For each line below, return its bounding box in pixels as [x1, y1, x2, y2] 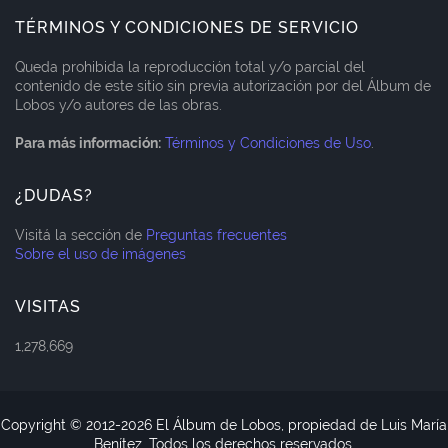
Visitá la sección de [15, 226, 146, 243]
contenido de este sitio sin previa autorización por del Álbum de [15, 77, 431, 94]
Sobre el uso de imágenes [15, 245, 186, 262]
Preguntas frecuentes [146, 226, 287, 243]
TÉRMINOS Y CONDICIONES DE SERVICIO [15, 17, 359, 37]
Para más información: [15, 134, 161, 151]
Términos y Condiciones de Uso [165, 134, 371, 151]
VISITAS [15, 296, 81, 316]
